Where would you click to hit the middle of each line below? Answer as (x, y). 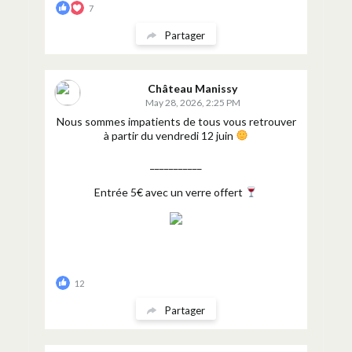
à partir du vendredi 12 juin (170, 136)
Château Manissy (192, 88)
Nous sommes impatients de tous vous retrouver (176, 121)
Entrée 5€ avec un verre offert (170, 192)
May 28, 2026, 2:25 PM (192, 103)
